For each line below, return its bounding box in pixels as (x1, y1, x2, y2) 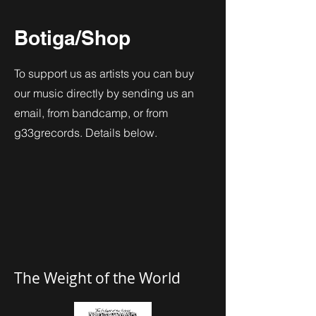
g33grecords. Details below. (14, 126, 157, 140)
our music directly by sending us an (14, 86, 194, 100)
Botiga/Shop (14, 26, 130, 49)
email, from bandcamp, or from (14, 106, 168, 120)
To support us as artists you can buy (14, 66, 194, 80)
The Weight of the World (14, 268, 181, 288)
